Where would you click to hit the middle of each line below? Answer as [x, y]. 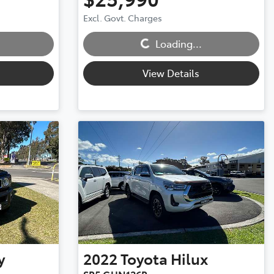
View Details [171, 73]
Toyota [144, 258]
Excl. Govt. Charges [122, 18]
